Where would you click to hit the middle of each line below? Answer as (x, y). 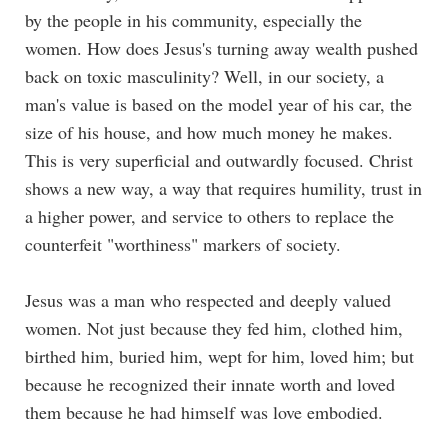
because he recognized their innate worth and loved (210, 383)
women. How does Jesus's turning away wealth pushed (221, 47)
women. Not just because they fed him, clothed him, (214, 327)
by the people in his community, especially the (193, 19)
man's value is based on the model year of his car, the (218, 103)
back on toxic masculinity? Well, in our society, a (204, 75)
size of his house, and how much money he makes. (209, 131)
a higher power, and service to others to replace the (209, 215)
